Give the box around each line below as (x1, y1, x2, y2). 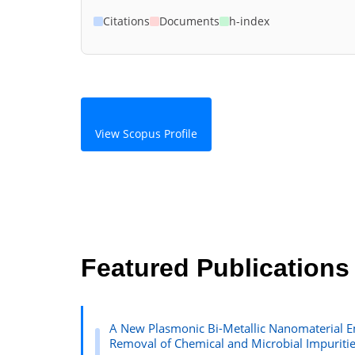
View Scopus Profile (95, 125, 197, 141)
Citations (103, 13, 150, 29)
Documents (159, 13, 219, 29)
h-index (229, 13, 269, 29)
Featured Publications (81, 254, 349, 283)
